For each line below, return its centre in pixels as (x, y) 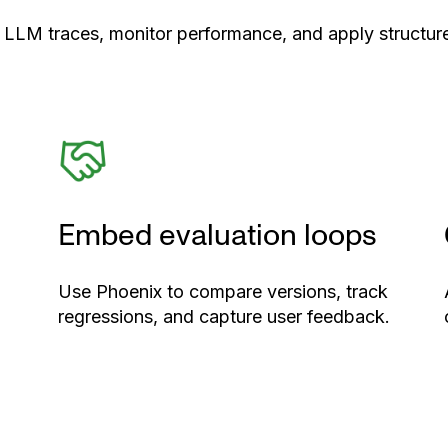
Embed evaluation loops (217, 235)
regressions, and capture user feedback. (224, 317)
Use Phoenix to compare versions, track (223, 292)
